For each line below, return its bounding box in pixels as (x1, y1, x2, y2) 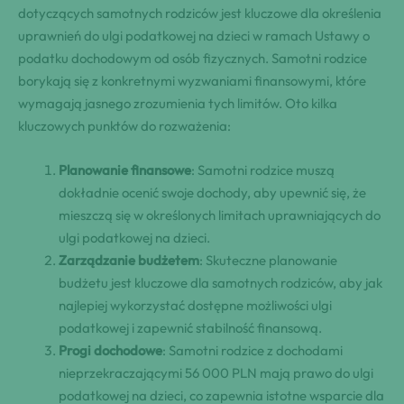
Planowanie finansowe (59, 161, 191, 179)
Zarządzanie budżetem (59, 252, 199, 270)
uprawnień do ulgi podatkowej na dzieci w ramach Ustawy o (18, 27, 370, 45)
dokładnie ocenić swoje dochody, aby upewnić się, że (59, 184, 366, 202)
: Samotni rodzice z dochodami (162, 342, 343, 360)
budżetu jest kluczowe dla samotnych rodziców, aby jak (59, 274, 382, 292)
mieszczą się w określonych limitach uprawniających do (59, 207, 381, 225)
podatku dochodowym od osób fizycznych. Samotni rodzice (18, 50, 367, 68)
